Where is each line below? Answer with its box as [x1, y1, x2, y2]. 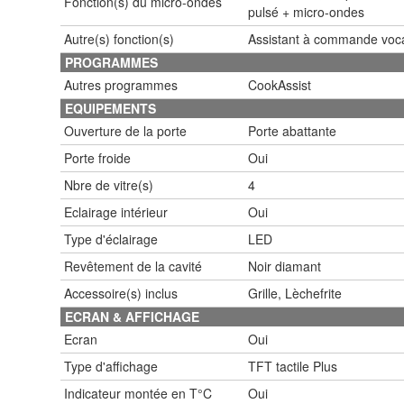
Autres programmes [64, 75, 178, 94]
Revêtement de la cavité [64, 256, 202, 275]
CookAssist [248, 75, 311, 94]
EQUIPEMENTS [65, 98, 156, 117]
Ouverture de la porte [64, 121, 187, 140]
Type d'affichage [64, 356, 158, 375]
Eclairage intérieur [64, 202, 168, 221]
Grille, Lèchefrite [248, 283, 342, 302]
